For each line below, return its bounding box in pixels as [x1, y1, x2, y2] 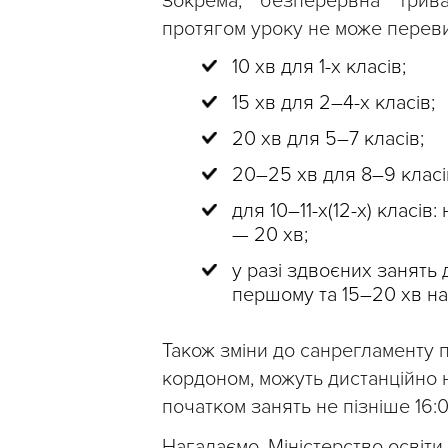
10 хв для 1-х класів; [232, 55, 406, 80]
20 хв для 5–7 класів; [232, 127, 424, 152]
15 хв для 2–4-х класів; [232, 91, 435, 116]
